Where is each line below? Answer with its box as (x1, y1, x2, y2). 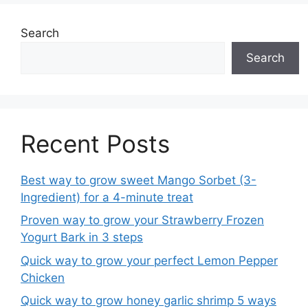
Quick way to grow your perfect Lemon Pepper (21, 253, 278, 267)
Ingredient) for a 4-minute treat (21, 190, 193, 204)
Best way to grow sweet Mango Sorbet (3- (21, 173, 256, 187)
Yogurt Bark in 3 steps (21, 230, 143, 245)
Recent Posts (21, 129, 170, 158)
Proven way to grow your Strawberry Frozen (21, 213, 264, 228)
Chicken (21, 270, 65, 285)
